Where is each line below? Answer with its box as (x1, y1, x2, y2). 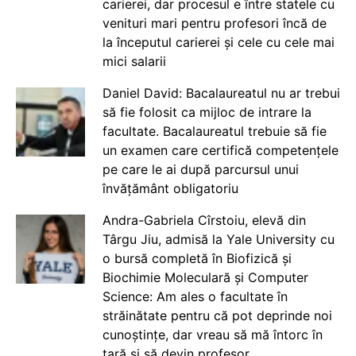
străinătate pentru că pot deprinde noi (102, 308, 332, 324)
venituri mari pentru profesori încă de (102, 15, 327, 32)
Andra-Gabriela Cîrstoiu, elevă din (102, 212, 306, 229)
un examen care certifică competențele (102, 142, 339, 159)
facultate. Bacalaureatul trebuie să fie (102, 123, 327, 140)
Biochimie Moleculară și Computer (102, 269, 308, 286)
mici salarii (102, 53, 166, 70)
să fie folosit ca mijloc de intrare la (102, 104, 311, 121)
